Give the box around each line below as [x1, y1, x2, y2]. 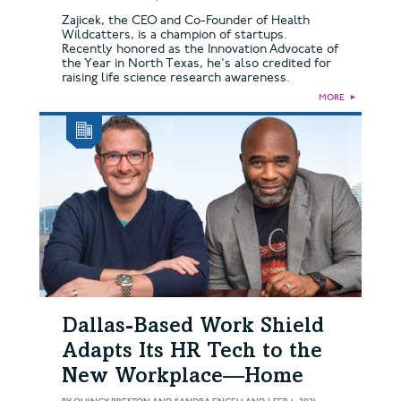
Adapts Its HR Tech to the [62, 341, 322, 363]
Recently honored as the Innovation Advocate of [62, 40, 338, 56]
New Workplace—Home [62, 366, 303, 388]
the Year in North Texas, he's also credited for [62, 55, 331, 71]
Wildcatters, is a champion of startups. [62, 26, 287, 42]
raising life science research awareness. [62, 69, 290, 85]
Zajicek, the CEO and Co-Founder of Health [62, 12, 310, 28]
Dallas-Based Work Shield [62, 316, 324, 338]
